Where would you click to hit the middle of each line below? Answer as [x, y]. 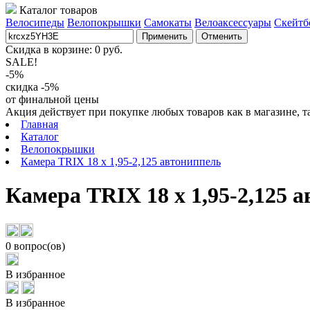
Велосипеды [35, 22]
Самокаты [168, 22]
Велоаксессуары [233, 22]
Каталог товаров [58, 10]
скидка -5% [32, 87]
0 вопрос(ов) [35, 246]
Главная [39, 124]
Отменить [222, 36]
